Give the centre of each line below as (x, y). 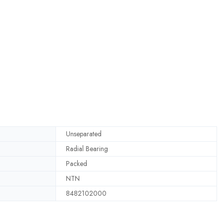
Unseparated (84, 134)
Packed (77, 163)
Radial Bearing (87, 148)
